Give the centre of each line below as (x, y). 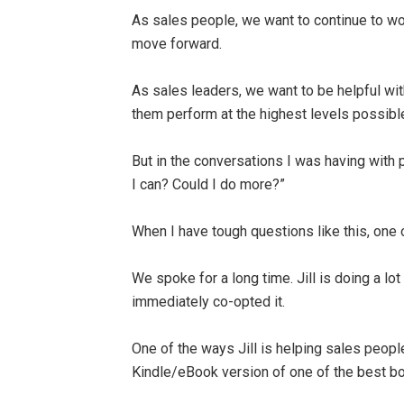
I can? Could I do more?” (209, 184)
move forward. (177, 44)
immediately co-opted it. (209, 302)
